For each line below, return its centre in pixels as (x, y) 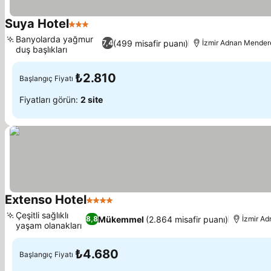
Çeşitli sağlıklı (42, 215)
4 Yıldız (103, 206)
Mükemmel (121, 219)
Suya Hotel (37, 24)
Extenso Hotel (46, 200)
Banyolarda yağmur (54, 39)
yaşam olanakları (49, 225)
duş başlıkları (41, 49)
